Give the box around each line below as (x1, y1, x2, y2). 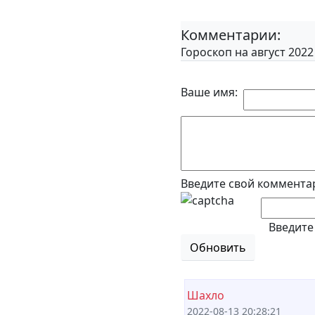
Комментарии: (181, 25, 281, 44)
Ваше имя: (181, 84, 238, 100)
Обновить (190, 239, 246, 255)
